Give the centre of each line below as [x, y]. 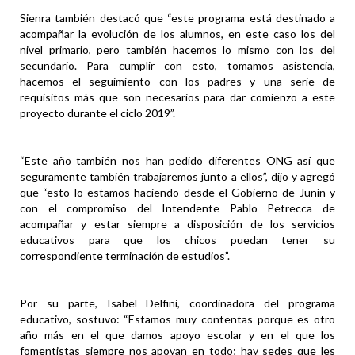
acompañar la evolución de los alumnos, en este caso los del [177, 33]
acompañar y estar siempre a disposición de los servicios [177, 223]
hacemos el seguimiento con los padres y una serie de [177, 81]
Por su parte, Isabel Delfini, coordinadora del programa [177, 303]
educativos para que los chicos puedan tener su [177, 239]
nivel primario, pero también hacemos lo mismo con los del [177, 49]
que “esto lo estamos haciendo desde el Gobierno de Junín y [177, 192]
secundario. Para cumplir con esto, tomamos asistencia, [177, 65]
